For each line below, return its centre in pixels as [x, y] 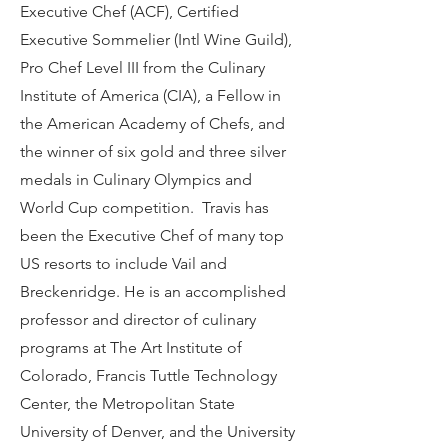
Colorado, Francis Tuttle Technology [148, 375]
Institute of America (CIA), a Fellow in [150, 95]
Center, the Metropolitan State [127, 403]
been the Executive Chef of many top [152, 235]
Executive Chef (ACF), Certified [129, 11]
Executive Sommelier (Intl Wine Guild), [156, 39]
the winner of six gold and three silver [153, 151]
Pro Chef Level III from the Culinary [142, 67]
